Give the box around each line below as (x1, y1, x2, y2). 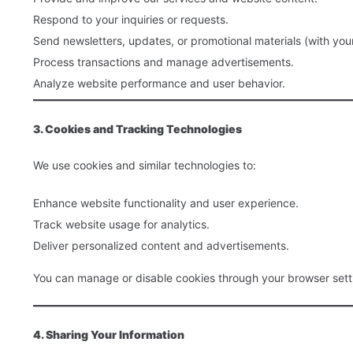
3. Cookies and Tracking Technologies (33, 122, 242, 136)
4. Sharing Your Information (33, 327, 184, 341)
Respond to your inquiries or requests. (33, 13, 229, 27)
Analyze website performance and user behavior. (33, 76, 285, 91)
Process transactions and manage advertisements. (33, 55, 294, 69)
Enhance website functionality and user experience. (33, 195, 299, 210)
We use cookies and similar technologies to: (33, 158, 256, 172)
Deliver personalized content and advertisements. (33, 238, 289, 252)
